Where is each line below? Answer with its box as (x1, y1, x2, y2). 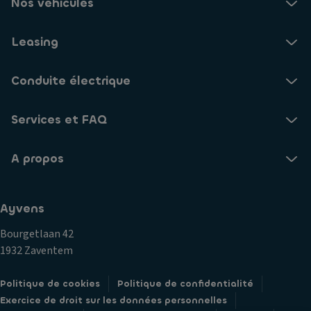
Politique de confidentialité (117, 278, 253, 289)
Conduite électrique (11, 73, 131, 89)
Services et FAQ (11, 112, 107, 128)
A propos (11, 151, 64, 167)
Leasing (11, 34, 58, 50)
